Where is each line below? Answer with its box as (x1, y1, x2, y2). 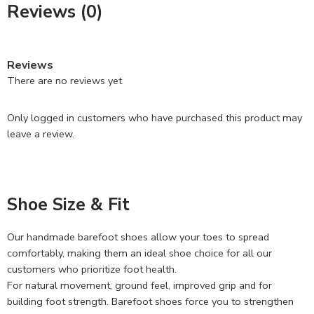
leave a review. (7, 126, 74, 141)
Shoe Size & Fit (7, 192, 130, 217)
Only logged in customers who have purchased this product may (7, 110, 302, 125)
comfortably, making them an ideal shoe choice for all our (7, 245, 272, 260)
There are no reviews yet (7, 73, 122, 88)
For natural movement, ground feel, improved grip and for (7, 278, 272, 292)
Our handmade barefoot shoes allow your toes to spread (7, 229, 269, 244)
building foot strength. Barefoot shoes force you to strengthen (7, 294, 294, 308)
